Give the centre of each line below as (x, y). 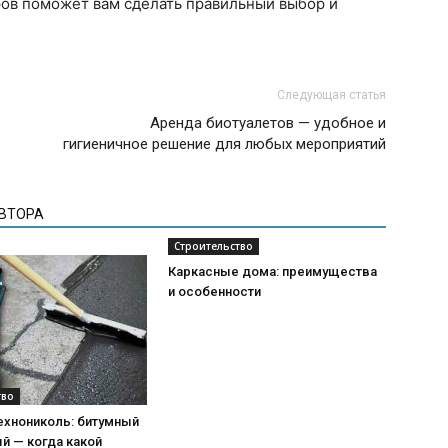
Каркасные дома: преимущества (272, 271)
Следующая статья (331, 95)
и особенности (214, 291)
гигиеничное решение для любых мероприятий (224, 144)
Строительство (213, 246)
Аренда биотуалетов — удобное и (268, 123)
